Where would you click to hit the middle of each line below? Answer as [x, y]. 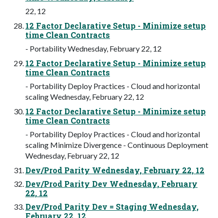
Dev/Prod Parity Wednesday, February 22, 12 [115, 170]
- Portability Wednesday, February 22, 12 [93, 48]
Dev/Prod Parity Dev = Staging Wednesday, [112, 206]
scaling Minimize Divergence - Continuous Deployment [117, 145]
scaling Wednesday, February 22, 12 [85, 96]
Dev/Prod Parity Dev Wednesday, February [111, 183]
